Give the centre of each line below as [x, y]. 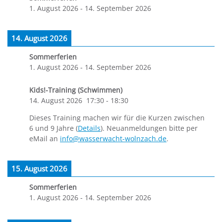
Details [89, 128]
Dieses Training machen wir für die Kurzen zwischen [117, 117]
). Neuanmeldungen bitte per [149, 128]
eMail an [45, 138]
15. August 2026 [39, 169]
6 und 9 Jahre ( [54, 128]
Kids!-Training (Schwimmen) [76, 90]
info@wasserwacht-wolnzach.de [113, 138]
